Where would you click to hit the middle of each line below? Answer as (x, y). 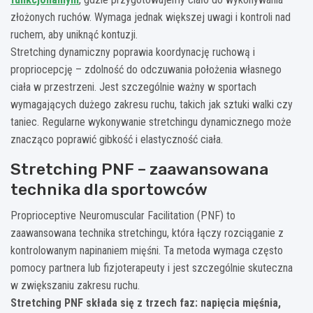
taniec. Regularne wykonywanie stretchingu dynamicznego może (151, 122)
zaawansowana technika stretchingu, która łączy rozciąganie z (147, 233)
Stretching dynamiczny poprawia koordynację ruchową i (133, 52)
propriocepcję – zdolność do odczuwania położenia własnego (146, 69)
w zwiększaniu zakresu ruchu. (75, 285)
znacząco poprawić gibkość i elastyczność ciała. (117, 139)
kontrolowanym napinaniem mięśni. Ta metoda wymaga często (147, 250)
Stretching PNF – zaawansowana (139, 169)
